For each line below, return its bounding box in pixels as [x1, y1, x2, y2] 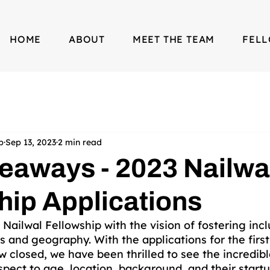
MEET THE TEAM [132, 33, 215, 45]
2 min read [58, 136, 102, 148]
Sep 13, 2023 [5, 136, 56, 148]
